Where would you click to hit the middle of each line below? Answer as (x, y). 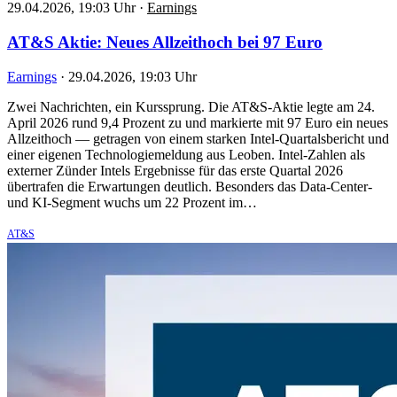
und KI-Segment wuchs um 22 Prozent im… (132, 202)
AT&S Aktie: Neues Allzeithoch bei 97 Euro (165, 42)
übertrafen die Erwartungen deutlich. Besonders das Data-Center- (190, 186)
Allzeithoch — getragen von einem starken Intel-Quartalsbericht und (198, 138)
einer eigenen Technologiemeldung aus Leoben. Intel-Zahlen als (186, 154)
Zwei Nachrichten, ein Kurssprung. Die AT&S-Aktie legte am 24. (191, 106)
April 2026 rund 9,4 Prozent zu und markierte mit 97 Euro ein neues (198, 122)
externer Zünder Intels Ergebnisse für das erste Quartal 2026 (175, 170)
